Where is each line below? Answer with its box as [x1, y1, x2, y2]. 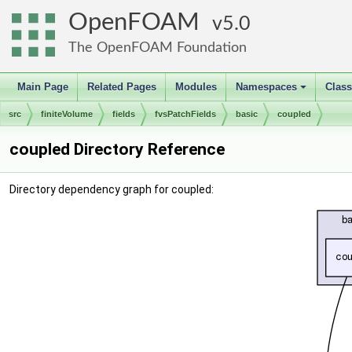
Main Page [17, 81, 68, 93]
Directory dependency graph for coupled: [9, 183, 214, 196]
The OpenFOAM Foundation [68, 40, 247, 55]
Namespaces [236, 81, 297, 93]
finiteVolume [41, 109, 93, 119]
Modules [175, 81, 217, 93]
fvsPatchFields [155, 109, 216, 119]
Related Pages [87, 81, 156, 93]
